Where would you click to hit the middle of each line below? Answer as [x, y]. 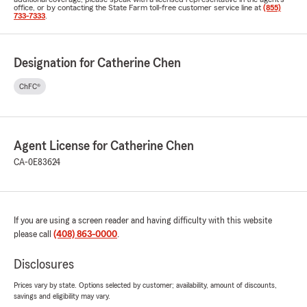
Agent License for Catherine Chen [104, 146]
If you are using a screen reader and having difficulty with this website [143, 221]
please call [34, 234]
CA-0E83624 [37, 162]
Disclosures [44, 265]
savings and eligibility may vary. [62, 296]
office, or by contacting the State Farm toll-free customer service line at [138, 8]
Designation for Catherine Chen [97, 63]
